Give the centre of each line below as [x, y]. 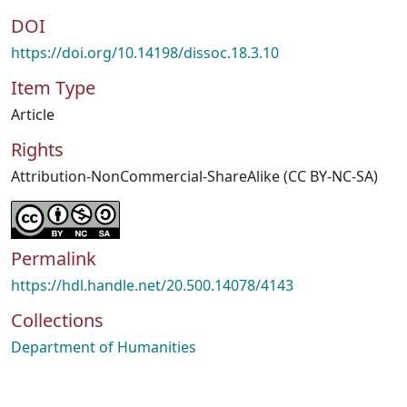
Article [33, 114]
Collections [57, 320]
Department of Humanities [104, 347]
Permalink [54, 258]
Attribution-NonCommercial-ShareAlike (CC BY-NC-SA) [194, 176]
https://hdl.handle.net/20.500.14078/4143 [152, 285]
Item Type [53, 88]
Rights [37, 149]
